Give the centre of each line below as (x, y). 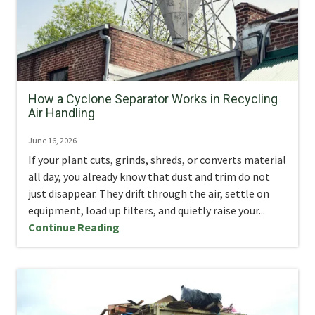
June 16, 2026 (52, 140)
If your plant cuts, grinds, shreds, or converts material (157, 159)
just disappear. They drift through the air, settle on (149, 193)
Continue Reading (74, 227)
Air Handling (62, 112)
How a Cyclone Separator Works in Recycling (153, 98)
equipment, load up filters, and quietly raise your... (147, 210)
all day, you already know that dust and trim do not (149, 176)
